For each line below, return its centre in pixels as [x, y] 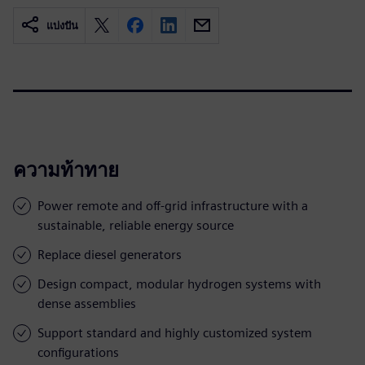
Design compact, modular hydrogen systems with [179, 284]
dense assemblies [87, 303]
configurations [78, 352]
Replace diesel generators [110, 254]
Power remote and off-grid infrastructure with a [173, 205]
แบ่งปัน [62, 25]
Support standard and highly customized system [175, 332]
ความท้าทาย [66, 169]
